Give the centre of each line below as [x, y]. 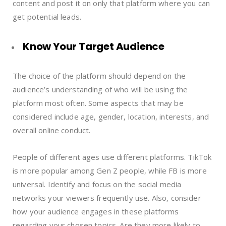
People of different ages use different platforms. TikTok [112, 157]
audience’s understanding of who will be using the [100, 89]
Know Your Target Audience [94, 46]
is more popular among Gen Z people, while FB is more [110, 170]
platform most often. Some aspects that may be [98, 103]
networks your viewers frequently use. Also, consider [107, 197]
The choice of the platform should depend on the [99, 75]
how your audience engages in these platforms [96, 211]
